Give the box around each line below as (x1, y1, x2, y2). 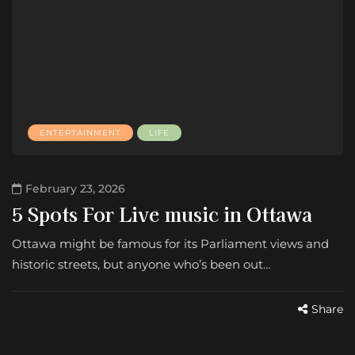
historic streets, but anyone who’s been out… (12, 256, 271, 272)
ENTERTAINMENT (40, 127, 121, 138)
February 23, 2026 (25, 181, 125, 196)
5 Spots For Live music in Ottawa (12, 199, 312, 227)
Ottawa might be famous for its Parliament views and (12, 235, 329, 251)
